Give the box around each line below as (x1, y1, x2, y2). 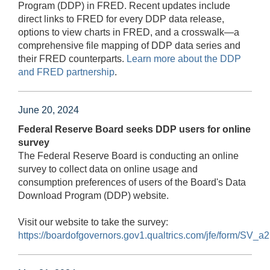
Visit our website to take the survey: (18, 216, 168, 227)
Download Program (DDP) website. (18, 190, 169, 201)
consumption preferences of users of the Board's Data (18, 177, 246, 187)
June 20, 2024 (18, 104, 79, 115)
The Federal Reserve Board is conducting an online (18, 150, 239, 161)
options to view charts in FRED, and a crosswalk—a (18, 27, 239, 37)
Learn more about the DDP (127, 53, 241, 64)
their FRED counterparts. (18, 53, 127, 64)
